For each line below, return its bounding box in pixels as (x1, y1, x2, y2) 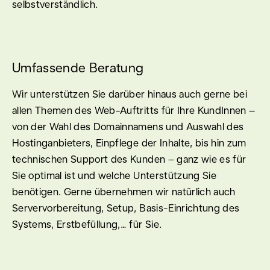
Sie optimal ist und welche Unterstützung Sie (12, 169, 216, 181)
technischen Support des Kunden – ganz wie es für (12, 152, 246, 165)
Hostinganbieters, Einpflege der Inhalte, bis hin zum (12, 136, 246, 149)
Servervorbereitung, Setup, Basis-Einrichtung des (12, 201, 240, 214)
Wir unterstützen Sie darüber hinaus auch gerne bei (12, 87, 247, 100)
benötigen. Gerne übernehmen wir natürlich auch (12, 185, 236, 198)
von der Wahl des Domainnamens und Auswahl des (12, 120, 244, 133)
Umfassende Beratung (12, 59, 144, 75)
